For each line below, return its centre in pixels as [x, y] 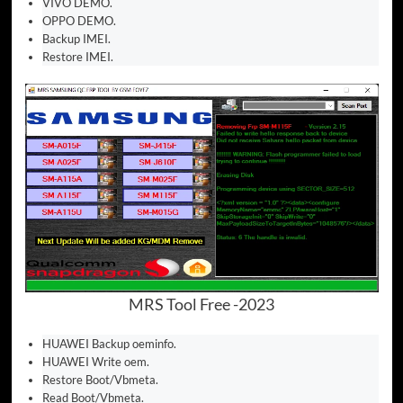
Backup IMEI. [76, 39]
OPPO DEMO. [79, 21]
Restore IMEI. [78, 57]
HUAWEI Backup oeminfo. [109, 344]
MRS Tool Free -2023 [201, 304]
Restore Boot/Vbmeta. [100, 380]
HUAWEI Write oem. [96, 362]
